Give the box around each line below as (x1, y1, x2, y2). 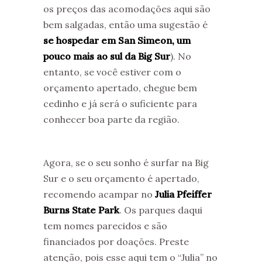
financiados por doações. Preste (43, 235, 189, 247)
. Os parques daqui (119, 204, 202, 216)
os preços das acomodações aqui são (43, 2, 211, 15)
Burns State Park (43, 204, 119, 216)
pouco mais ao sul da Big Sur (43, 50, 170, 62)
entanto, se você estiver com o (43, 65, 181, 78)
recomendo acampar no (43, 188, 155, 200)
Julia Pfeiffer (155, 188, 212, 200)
